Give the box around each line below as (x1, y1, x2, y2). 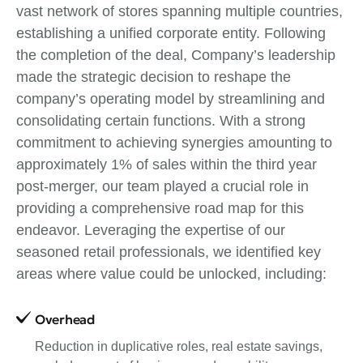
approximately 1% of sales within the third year (16, 156, 317, 173)
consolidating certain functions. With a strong (16, 112, 305, 129)
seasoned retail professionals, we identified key (16, 243, 321, 260)
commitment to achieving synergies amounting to (16, 134, 332, 151)
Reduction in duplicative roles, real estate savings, (35, 339, 322, 353)
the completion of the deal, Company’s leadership (16, 46, 335, 63)
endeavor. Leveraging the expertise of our (16, 221, 285, 238)
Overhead (35, 310, 95, 327)
